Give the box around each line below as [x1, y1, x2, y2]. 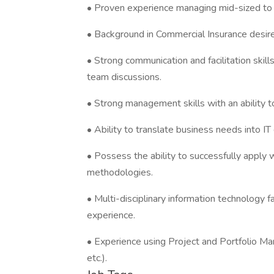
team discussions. [87, 70, 161, 84]
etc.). [87, 251, 107, 265]
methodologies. [87, 166, 153, 179]
